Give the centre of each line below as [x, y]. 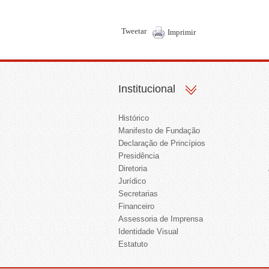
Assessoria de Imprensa [161, 219]
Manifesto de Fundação [159, 131]
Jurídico [132, 181]
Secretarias [138, 194]
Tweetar [134, 31]
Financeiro [136, 206]
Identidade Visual [148, 231]
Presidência [139, 156]
